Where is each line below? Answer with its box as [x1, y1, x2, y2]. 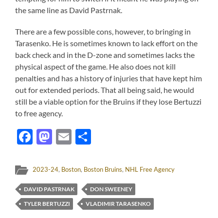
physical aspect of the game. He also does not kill [15, 61, 176, 71]
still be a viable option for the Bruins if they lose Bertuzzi [15, 96, 202, 106]
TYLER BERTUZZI [24, 200, 71, 207]
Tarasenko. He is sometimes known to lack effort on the [15, 38, 198, 48]
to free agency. [15, 108, 63, 118]
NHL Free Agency [125, 165, 175, 173]
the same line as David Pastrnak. [15, 5, 123, 15]
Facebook [33, 127, 100, 146]
